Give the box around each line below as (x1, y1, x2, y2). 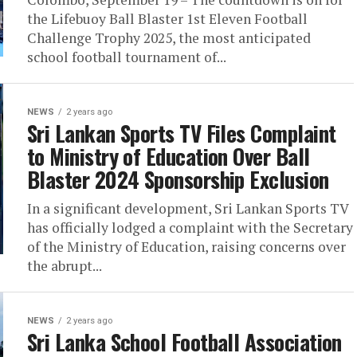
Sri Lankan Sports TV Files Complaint (27, 117, 336, 149)
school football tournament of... (27, 48, 226, 66)
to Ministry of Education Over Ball (27, 140, 310, 172)
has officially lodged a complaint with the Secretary (27, 218, 353, 237)
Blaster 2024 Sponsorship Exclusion (27, 163, 329, 195)
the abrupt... (27, 257, 102, 275)
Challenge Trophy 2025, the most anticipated (27, 29, 311, 47)
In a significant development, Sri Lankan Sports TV (27, 199, 348, 218)
